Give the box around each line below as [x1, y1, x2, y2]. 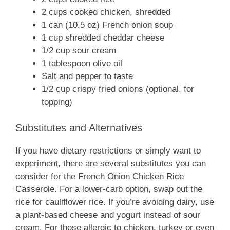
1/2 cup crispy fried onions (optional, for [42, 84, 194, 94]
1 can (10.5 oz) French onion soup [42, 20, 173, 30]
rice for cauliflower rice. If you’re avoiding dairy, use [15, 197, 214, 207]
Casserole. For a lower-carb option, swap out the [15, 184, 202, 194]
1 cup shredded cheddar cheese [42, 33, 164, 43]
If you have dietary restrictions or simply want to [15, 145, 201, 156]
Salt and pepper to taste [42, 71, 133, 82]
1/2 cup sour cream [42, 46, 116, 56]
